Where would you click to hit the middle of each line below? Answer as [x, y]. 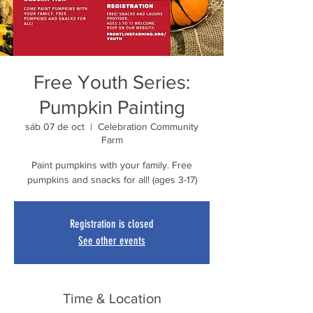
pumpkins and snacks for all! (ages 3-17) [112, 179]
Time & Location [112, 298]
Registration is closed [112, 224]
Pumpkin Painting [112, 107]
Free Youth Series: [112, 82]
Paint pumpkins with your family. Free [112, 165]
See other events [112, 240]
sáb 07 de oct [55, 126]
